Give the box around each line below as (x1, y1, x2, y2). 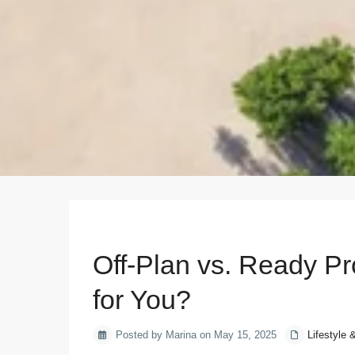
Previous (115, 224, 159, 238)
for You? (93, 284, 191, 315)
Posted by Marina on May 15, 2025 (113, 329, 277, 341)
